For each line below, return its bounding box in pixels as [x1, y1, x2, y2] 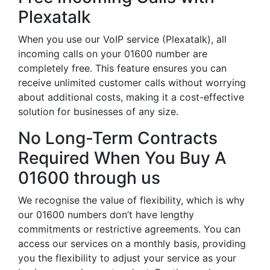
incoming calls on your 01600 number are [18, 48, 207, 60]
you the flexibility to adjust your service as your [18, 252, 236, 264]
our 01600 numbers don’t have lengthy [18, 209, 194, 221]
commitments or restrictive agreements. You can [18, 223, 240, 235]
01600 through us [18, 168, 160, 188]
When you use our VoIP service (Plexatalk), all [18, 33, 227, 45]
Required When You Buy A [18, 148, 227, 168]
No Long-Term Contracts [18, 128, 218, 148]
